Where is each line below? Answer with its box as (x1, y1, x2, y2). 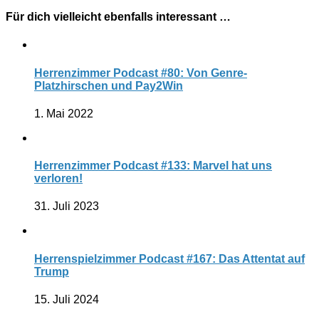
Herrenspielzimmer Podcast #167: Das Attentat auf (34, 252, 305, 265)
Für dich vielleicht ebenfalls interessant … (6, 11, 231, 23)
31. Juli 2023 (34, 200, 99, 213)
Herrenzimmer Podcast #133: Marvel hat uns (34, 159, 272, 172)
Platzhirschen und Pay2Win (34, 79, 183, 92)
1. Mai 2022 (34, 107, 93, 120)
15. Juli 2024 (34, 293, 99, 305)
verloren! (34, 172, 83, 185)
